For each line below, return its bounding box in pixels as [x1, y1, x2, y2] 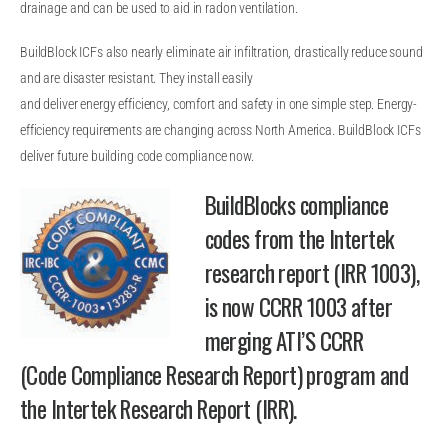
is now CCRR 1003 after [204, 289, 392, 325]
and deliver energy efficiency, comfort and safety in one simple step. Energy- [20, 96, 418, 114]
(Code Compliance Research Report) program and [20, 357, 409, 393]
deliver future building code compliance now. [20, 148, 254, 166]
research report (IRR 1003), [204, 255, 420, 291]
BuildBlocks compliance [204, 187, 388, 223]
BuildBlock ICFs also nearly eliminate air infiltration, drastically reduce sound [20, 44, 423, 62]
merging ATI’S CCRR [204, 323, 364, 359]
